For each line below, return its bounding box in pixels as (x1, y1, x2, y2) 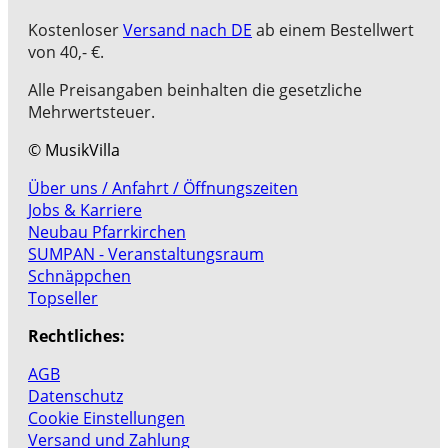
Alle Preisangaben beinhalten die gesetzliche (28, 79, 362, 102)
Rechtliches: (28, 325, 125, 348)
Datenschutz (28, 385, 123, 408)
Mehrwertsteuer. (28, 101, 155, 124)
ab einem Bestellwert (252, 19, 414, 42)
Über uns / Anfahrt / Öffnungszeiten (28, 177, 298, 200)
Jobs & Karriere (28, 199, 142, 222)
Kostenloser (28, 19, 123, 42)
